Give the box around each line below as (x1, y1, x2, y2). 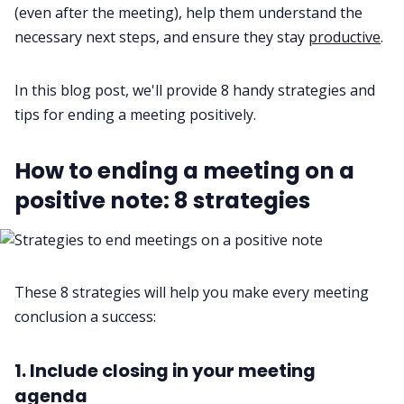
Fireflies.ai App (153, 23, 251, 44)
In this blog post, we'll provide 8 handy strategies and (14, 79, 375, 100)
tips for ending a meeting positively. (14, 104, 256, 124)
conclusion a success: (14, 306, 156, 326)
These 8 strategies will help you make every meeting (14, 281, 369, 302)
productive (308, 26, 381, 47)
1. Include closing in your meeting (14, 357, 316, 383)
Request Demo (151, 79, 252, 100)
